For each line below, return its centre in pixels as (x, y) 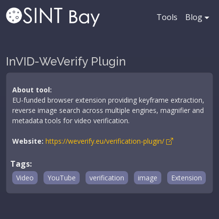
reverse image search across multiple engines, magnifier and (108, 110)
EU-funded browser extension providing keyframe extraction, (108, 100)
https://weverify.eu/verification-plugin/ (106, 141)
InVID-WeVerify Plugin (66, 61)
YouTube (62, 178)
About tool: (32, 90)
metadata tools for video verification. (71, 120)
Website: (28, 141)
